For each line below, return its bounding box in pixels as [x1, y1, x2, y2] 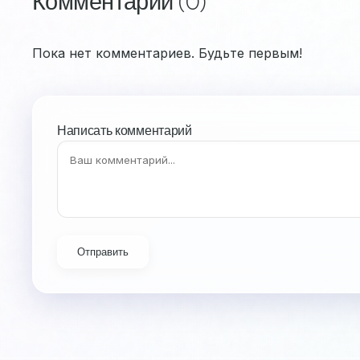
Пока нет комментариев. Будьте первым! [32, 45, 302, 61]
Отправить [77, 246, 129, 258]
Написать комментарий [57, 122, 192, 138]
